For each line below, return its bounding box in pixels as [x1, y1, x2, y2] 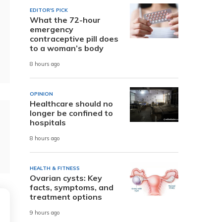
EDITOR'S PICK [30, 6, 68, 13]
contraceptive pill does [30, 33, 118, 44]
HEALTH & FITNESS [30, 165, 80, 171]
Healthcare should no [30, 98, 113, 109]
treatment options [30, 191, 102, 202]
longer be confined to [30, 108, 113, 118]
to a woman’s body [30, 43, 104, 53]
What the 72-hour [30, 14, 101, 25]
